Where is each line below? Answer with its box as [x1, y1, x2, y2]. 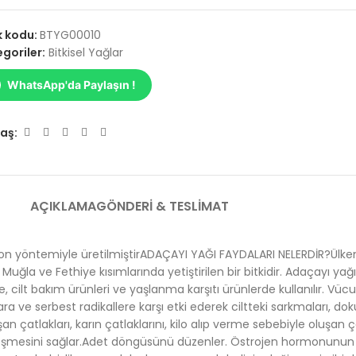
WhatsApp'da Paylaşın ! [7, 78, 137, 91]
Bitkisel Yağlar [48, 44, 124, 60]
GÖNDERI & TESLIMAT [96, 197, 229, 215]
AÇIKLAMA [30, 197, 96, 215]
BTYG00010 [40, 27, 102, 43]
